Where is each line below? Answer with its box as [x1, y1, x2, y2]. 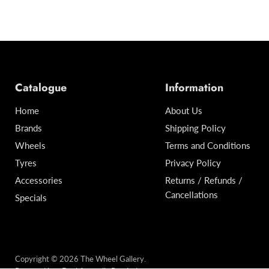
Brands [15, 122, 42, 133]
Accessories [15, 174, 62, 186]
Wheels [15, 139, 46, 151]
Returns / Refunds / [165, 174, 243, 186]
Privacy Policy [165, 157, 221, 168]
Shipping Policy [165, 122, 226, 133]
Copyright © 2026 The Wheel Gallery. [15, 253, 146, 264]
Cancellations [165, 189, 218, 200]
